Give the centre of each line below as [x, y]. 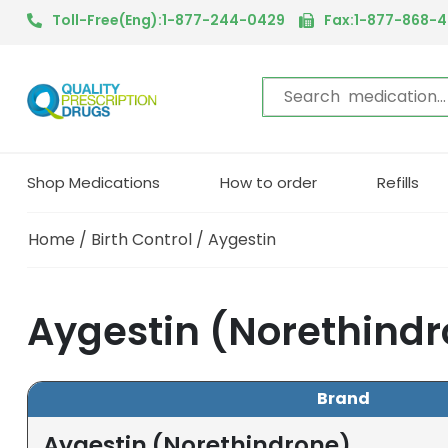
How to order [268, 182]
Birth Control [141, 239]
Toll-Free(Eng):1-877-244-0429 [168, 20]
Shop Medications [93, 182]
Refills [398, 182]
